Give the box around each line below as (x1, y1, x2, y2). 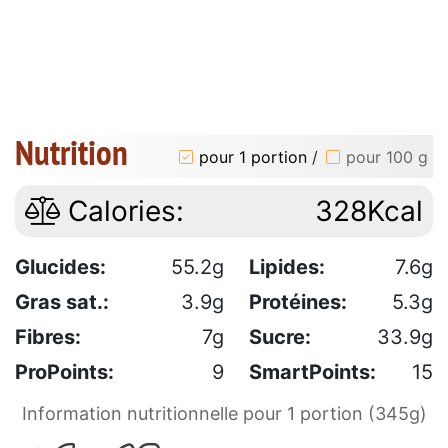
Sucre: (249, 325, 311, 350)
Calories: (60, 194, 184, 229)
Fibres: (15, 325, 81, 350)
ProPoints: (15, 360, 114, 385)
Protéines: (249, 290, 347, 315)
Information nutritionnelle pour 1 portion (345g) (21, 403, 427, 425)
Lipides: (249, 255, 325, 280)
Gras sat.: (15, 290, 109, 315)
